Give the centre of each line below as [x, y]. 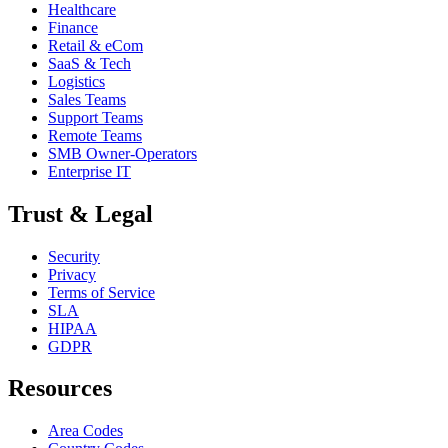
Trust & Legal [80, 213]
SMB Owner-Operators [122, 153]
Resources [60, 388]
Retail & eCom [95, 45]
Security [74, 256]
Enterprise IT [89, 171]
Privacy [72, 274]
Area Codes [85, 431]
